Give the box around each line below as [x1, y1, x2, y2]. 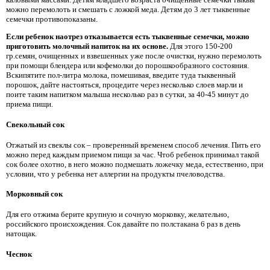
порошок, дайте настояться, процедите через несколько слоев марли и [6, 80, 243, 90]
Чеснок [6, 249, 32, 259]
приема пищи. [6, 99, 53, 109]
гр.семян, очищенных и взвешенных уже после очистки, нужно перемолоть [6, 51, 262, 61]
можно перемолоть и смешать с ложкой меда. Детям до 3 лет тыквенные [6, 4, 250, 14]
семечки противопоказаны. [6, 14, 98, 24]
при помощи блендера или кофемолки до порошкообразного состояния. [6, 61, 249, 71]
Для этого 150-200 [168, 42, 233, 51]
